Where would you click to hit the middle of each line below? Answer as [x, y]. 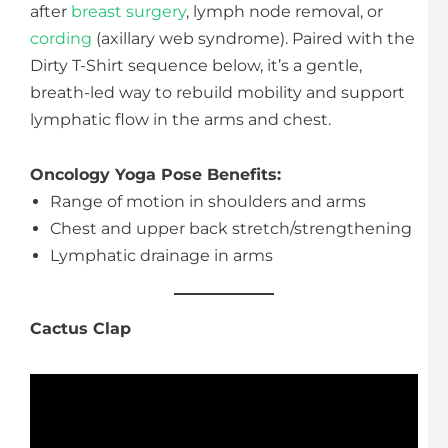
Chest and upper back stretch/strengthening [231, 229]
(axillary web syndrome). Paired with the [253, 39]
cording [61, 39]
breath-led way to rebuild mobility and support [217, 93]
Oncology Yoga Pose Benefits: [155, 175]
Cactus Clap [80, 329]
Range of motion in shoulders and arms [208, 202]
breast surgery [128, 12]
